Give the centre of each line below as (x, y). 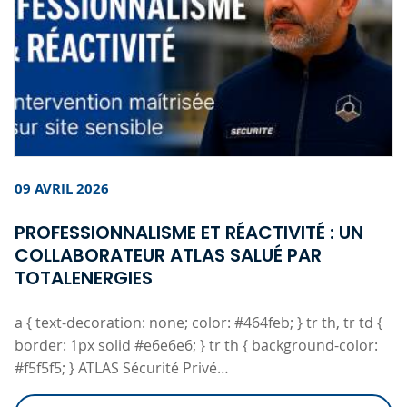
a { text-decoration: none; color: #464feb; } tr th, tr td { (199, 322)
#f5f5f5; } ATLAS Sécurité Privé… (122, 367)
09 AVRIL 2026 (62, 188)
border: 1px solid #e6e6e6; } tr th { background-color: (196, 345)
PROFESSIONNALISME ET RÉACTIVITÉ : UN (189, 232)
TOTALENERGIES (84, 278)
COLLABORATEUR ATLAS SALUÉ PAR (168, 255)
